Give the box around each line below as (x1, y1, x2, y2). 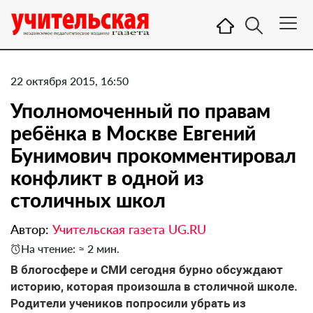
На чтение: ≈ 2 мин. (21, 242, 119, 255)
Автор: (10, 221, 52, 237)
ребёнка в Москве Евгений (10, 121, 256, 145)
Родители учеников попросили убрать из (10, 296, 246, 310)
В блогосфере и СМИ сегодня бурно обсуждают (10, 263, 283, 277)
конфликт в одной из (10, 166, 204, 189)
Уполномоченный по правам (10, 99, 270, 122)
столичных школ (10, 188, 166, 212)
